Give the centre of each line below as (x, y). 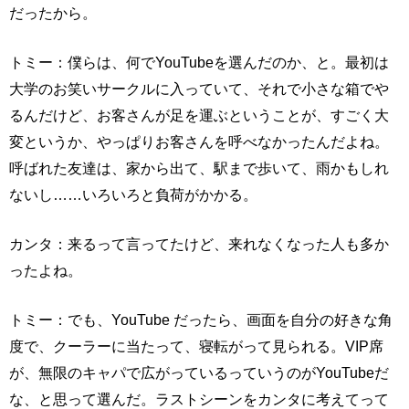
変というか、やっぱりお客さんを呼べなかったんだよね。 (199, 142)
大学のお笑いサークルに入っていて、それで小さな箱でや (199, 89)
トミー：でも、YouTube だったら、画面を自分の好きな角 (201, 320)
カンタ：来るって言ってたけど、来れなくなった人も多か (199, 244)
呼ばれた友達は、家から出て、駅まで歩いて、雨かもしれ (199, 168)
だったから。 (53, 13)
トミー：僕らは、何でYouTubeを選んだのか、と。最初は (199, 63)
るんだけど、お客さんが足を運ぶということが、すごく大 (199, 115)
